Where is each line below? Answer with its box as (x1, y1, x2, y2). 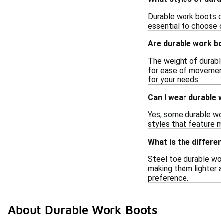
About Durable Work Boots (8, 203, 157, 217)
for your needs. (148, 74, 200, 84)
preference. (148, 173, 188, 183)
